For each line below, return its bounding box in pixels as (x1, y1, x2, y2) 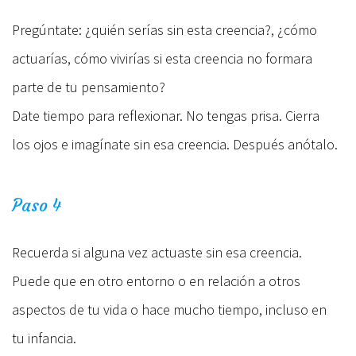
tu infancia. (12, 328, 76, 347)
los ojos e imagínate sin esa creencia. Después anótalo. (12, 134, 338, 153)
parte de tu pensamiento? (12, 77, 165, 96)
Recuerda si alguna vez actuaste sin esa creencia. (12, 242, 302, 261)
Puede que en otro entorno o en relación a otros (12, 271, 300, 290)
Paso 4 (12, 194, 61, 216)
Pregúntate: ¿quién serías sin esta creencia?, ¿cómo (12, 20, 317, 39)
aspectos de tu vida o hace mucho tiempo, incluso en (12, 300, 327, 319)
